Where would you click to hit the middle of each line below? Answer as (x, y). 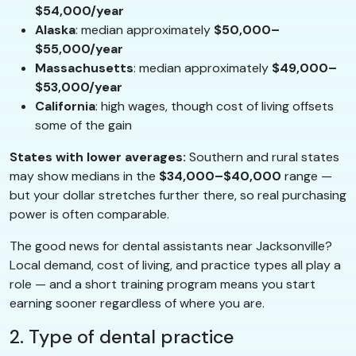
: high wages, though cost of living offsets (215, 106)
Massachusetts (84, 68)
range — (307, 176)
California (65, 106)
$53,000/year (79, 87)
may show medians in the (84, 176)
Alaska (55, 30)
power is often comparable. (89, 215)
